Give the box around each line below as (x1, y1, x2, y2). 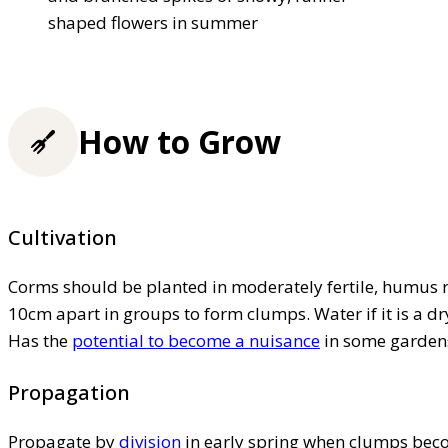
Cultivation (8, 224, 117, 252)
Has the (8, 329, 72, 353)
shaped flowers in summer (48, 11, 258, 35)
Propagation (8, 379, 130, 407)
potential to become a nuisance (72, 329, 320, 353)
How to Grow (78, 120, 281, 164)
